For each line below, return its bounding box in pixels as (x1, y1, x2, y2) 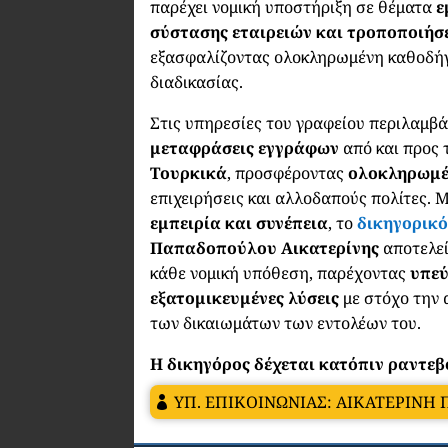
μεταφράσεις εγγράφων (150, 136, 340, 159)
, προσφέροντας (227, 161, 349, 184)
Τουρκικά (150, 161, 228, 184)
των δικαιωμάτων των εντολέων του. (150, 311, 422, 334)
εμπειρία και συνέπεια (150, 211, 329, 234)
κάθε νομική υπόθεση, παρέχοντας (150, 261, 411, 284)
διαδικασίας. (150, 70, 244, 93)
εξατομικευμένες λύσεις (150, 286, 340, 309)
